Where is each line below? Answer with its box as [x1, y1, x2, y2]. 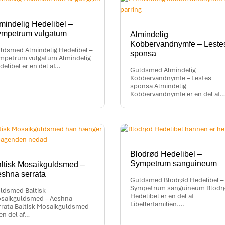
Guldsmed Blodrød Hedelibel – [130, 176, 223, 185]
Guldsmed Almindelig [130, 66, 196, 75]
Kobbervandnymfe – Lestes [130, 74, 211, 83]
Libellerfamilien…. [130, 200, 184, 209]
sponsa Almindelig [130, 82, 186, 91]
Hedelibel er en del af [130, 192, 194, 201]
